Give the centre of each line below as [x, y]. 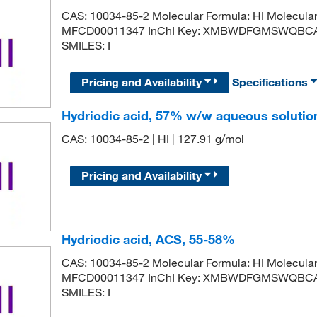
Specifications [272, 82]
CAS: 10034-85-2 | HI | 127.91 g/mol [152, 139]
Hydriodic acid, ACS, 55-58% [148, 239]
